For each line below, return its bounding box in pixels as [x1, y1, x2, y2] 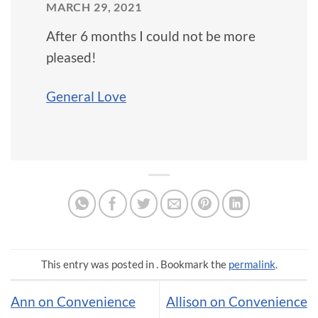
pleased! [46, 48, 97, 65]
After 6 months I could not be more [46, 27, 256, 44]
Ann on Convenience [11, 292, 136, 309]
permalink [228, 257, 275, 270]
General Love [46, 87, 126, 104]
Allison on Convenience [166, 292, 307, 309]
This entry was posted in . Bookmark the [40, 257, 229, 270]
